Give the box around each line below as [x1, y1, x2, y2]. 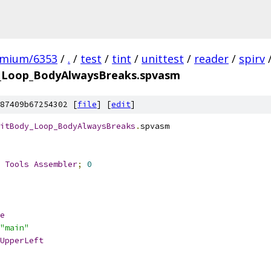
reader [194, 51, 229, 66]
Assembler [34, 159, 77, 169]
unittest [142, 51, 184, 66]
